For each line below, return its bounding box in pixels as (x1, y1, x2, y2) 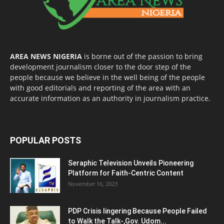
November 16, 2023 (68, 179, 117, 187)
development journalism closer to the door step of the (10, 61, 191, 71)
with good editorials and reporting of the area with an (10, 82, 190, 92)
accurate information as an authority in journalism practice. (10, 93, 210, 103)
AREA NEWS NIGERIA (10, 51, 82, 61)
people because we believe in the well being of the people (10, 72, 205, 82)
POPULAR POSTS (10, 134, 81, 145)
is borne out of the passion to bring (82, 51, 202, 61)
